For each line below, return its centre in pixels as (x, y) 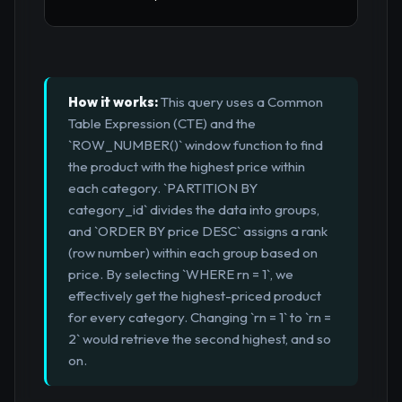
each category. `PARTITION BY (163, 188)
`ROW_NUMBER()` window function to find (196, 145)
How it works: (113, 102)
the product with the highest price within (187, 167)
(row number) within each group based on (193, 253)
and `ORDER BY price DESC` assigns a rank (198, 232)
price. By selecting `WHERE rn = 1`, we (181, 275)
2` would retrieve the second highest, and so (200, 339)
